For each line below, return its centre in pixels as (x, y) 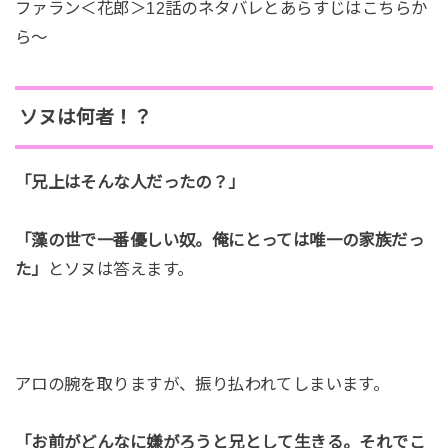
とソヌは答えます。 (120, 268)
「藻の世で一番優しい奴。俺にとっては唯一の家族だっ (219, 239)
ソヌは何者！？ (85, 117)
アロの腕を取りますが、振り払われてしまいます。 (202, 384)
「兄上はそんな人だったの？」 (129, 181)
